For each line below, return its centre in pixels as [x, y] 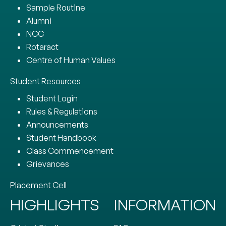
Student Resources [45, 81]
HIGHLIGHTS [55, 204]
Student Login [52, 98]
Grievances [48, 164]
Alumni [39, 20]
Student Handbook [61, 137]
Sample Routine [56, 7]
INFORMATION [165, 204]
